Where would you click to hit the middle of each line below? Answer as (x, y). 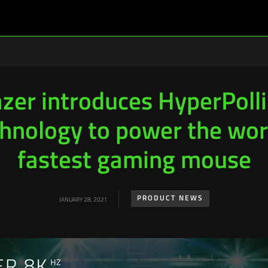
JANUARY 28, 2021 (83, 200)
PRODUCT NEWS (170, 199)
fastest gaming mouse (134, 162)
